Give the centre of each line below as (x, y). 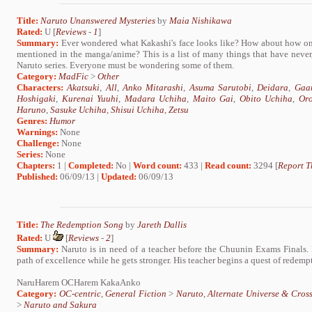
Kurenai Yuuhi (90, 99)
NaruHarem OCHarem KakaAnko (79, 282)
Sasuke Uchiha (78, 110)
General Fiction (136, 293)
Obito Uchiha (266, 99)
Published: (37, 177)
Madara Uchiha (156, 99)
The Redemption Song (82, 224)
